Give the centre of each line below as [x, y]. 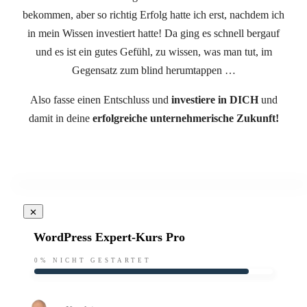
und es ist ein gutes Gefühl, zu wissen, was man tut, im [153, 52]
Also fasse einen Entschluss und [99, 100]
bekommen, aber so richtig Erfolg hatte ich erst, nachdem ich [153, 15]
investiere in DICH [213, 100]
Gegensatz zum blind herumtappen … [153, 70]
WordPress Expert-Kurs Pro [109, 237]
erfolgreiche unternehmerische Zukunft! [185, 118]
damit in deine [60, 118]
